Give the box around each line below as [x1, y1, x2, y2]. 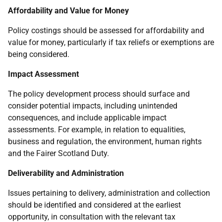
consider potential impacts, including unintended [8, 101, 177, 111]
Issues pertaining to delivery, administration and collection [8, 188, 210, 198]
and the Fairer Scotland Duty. [8, 149, 109, 159]
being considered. [8, 50, 69, 59]
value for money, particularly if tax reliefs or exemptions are [8, 38, 214, 48]
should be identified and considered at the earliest [8, 200, 181, 210]
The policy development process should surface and [8, 89, 190, 99]
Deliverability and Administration [8, 168, 124, 178]
